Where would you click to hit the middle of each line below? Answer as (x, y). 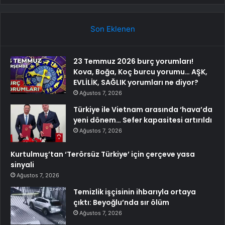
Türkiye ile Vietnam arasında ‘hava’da (143, 109)
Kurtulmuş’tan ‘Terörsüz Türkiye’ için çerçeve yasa (103, 154)
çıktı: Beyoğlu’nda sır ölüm (121, 202)
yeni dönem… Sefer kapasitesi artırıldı (143, 120)
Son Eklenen (113, 29)
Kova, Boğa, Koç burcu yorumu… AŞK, (140, 72)
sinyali (22, 164)
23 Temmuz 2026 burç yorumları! (133, 61)
